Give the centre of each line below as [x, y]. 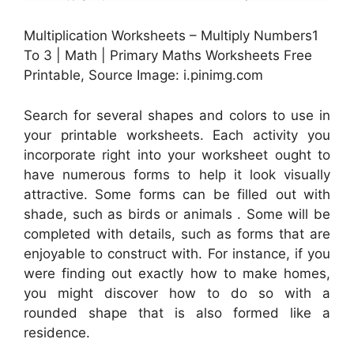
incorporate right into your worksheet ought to [177, 154]
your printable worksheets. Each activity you [177, 135]
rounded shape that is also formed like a [177, 313]
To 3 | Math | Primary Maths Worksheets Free [168, 56]
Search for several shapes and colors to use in [177, 115]
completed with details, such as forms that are [177, 233]
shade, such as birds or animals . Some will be [177, 214]
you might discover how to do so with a [177, 293]
